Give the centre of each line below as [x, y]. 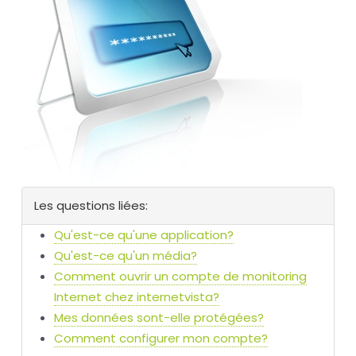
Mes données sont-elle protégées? [159, 317]
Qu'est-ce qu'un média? [126, 255]
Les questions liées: [91, 205]
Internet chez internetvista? [137, 297]
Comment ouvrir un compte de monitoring [180, 276]
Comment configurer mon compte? [161, 338]
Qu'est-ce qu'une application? [144, 235]
